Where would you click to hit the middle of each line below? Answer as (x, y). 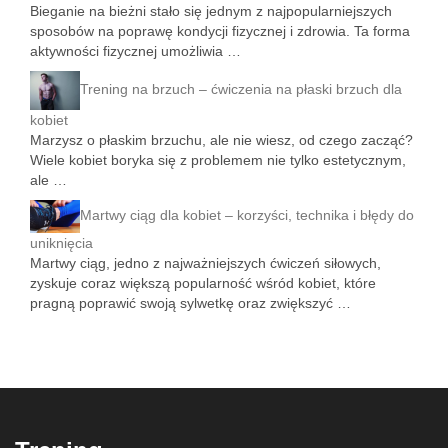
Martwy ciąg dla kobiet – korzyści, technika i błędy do (247, 215)
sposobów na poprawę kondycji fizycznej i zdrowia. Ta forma (220, 30)
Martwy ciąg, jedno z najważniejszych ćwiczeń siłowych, (205, 262)
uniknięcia (61, 242)
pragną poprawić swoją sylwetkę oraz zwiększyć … (190, 302)
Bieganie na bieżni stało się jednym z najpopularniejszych (211, 10)
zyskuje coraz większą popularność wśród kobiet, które (203, 282)
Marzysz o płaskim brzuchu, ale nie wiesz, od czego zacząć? (221, 139)
